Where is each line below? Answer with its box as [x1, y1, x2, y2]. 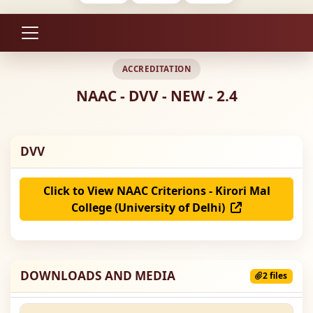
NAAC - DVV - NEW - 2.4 [75, 86, 238, 106]
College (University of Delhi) [71, 199, 231, 215]
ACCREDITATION [122, 64, 191, 75]
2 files [263, 270, 288, 282]
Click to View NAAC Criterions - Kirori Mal [43, 182, 270, 198]
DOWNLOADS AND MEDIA [20, 268, 175, 284]
